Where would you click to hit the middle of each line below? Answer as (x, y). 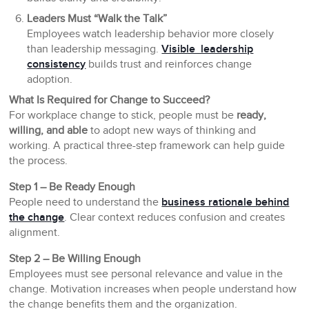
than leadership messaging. (94, 50)
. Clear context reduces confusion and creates (175, 218)
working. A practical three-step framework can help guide (147, 146)
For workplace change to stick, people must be (123, 116)
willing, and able (49, 131)
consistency (57, 65)
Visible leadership (208, 50)
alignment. (35, 233)
